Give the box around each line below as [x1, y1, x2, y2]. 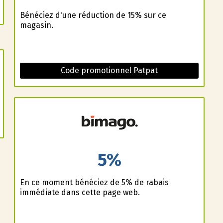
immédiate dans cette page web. [19, 187, 140, 197]
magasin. [19, 20, 53, 30]
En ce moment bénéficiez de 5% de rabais [19, 177, 169, 187]
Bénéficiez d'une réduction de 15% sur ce [19, 10, 166, 20]
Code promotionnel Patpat [61, 66, 158, 76]
